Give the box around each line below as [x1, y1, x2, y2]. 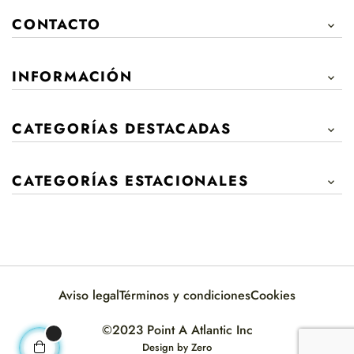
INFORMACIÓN [12, 66, 133, 87]
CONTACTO [12, 13, 101, 35]
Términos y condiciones [119, 285, 250, 304]
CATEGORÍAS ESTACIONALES [12, 170, 249, 191]
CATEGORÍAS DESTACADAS [12, 118, 232, 139]
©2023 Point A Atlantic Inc [101, 320, 253, 339]
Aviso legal [58, 285, 119, 304]
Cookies [250, 285, 296, 304]
